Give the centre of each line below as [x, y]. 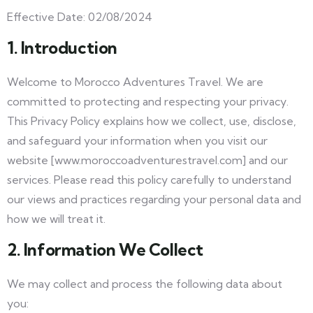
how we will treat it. [56, 219]
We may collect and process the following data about [145, 284]
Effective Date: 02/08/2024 [80, 17]
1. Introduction [62, 48]
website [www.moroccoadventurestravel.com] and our [147, 160]
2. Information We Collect [105, 249]
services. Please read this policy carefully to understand [149, 180]
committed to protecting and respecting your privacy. [148, 101]
